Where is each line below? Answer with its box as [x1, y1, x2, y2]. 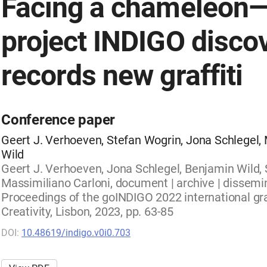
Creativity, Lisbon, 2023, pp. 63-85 [1, 204, 174, 219]
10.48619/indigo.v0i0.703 [21, 227, 131, 238]
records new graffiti [1, 58, 243, 92]
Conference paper [1, 111, 116, 128]
